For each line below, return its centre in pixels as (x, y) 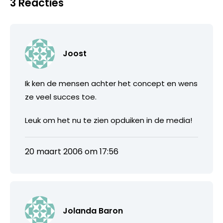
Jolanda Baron (93, 211)
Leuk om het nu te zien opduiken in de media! (109, 120)
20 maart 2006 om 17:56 (72, 151)
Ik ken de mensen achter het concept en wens (111, 83)
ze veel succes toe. (61, 97)
